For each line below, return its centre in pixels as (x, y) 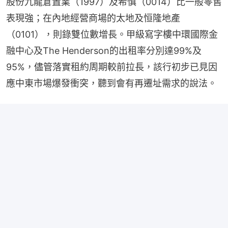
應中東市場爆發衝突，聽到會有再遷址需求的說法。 (111, 83)
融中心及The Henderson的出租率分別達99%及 (104, 51)
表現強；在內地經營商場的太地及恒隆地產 (93, 18)
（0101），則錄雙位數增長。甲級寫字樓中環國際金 (112, 35)
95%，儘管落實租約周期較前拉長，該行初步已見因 (112, 67)
